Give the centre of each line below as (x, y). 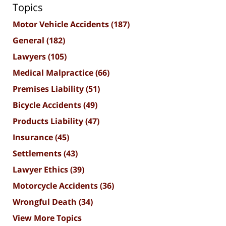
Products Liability (49, 121)
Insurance (34, 137)
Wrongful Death (46, 202)
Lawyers (30, 56)
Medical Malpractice (54, 72)
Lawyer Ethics (41, 169)
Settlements (38, 153)
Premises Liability (49, 89)
